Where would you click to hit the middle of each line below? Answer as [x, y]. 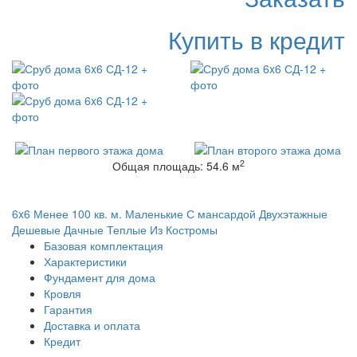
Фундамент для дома [100, 278]
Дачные [84, 230]
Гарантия [68, 310]
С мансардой [221, 214]
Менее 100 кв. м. [78, 214]
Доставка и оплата [92, 326]
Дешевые [36, 230]
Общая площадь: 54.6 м [176, 166]
